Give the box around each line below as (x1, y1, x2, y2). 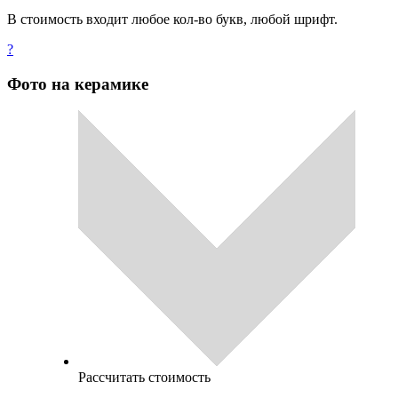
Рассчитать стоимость (78, 370, 211, 386)
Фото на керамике (7, 74, 148, 93)
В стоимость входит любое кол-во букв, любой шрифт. (7, 11, 338, 27)
